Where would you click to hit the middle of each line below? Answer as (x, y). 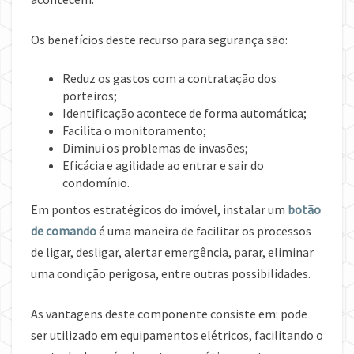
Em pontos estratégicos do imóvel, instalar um (158, 210)
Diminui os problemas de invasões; (155, 148)
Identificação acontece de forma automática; (185, 113)
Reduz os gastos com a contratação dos (169, 79)
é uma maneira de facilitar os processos (205, 231)
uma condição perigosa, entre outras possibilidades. (171, 274)
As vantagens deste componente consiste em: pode (169, 314)
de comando (64, 231)
